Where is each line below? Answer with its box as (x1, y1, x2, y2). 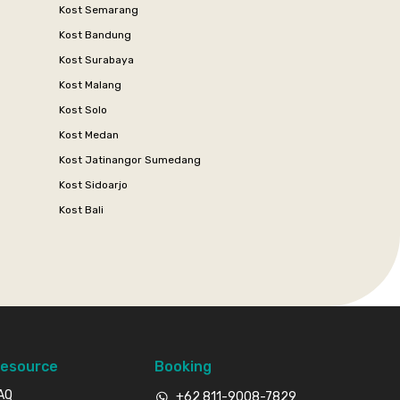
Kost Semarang (59, 3, 138, 16)
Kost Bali (59, 203, 104, 216)
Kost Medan (59, 128, 119, 141)
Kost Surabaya (59, 53, 134, 66)
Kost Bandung (59, 28, 131, 41)
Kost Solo (59, 103, 107, 116)
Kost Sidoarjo (59, 178, 128, 191)
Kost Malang (59, 78, 121, 91)
